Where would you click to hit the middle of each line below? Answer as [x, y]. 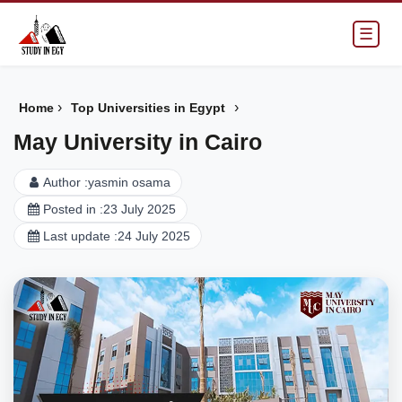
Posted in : [73, 209]
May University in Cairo [138, 142]
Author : [65, 182]
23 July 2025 [139, 209]
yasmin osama [129, 182]
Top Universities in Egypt [148, 108]
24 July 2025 [153, 236]
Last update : [80, 236]
